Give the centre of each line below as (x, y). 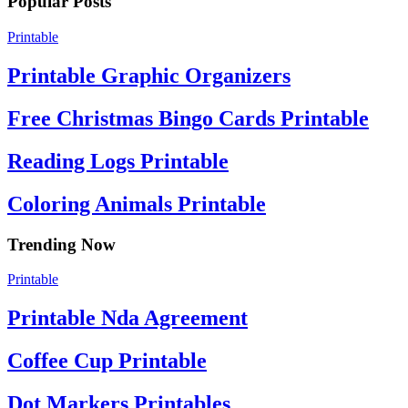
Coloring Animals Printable (137, 204)
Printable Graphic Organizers (149, 76)
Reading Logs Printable (118, 161)
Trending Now (61, 244)
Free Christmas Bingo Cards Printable (188, 118)
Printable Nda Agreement (127, 318)
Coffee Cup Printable (107, 361)
